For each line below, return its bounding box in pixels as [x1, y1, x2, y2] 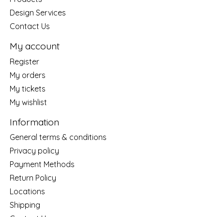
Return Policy [10, 173, 56, 183]
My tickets [10, 83, 46, 93]
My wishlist [10, 97, 47, 107]
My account [10, 40, 60, 52]
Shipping [10, 200, 40, 210]
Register [10, 56, 39, 66]
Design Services [10, 7, 66, 17]
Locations [10, 186, 45, 197]
